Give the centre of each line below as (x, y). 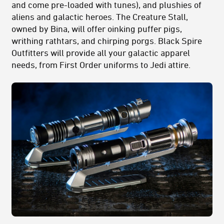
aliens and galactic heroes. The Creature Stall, (100, 16)
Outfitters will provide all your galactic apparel (101, 52)
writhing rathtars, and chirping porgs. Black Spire (107, 40)
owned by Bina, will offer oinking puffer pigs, (97, 28)
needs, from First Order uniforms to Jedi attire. (101, 64)
